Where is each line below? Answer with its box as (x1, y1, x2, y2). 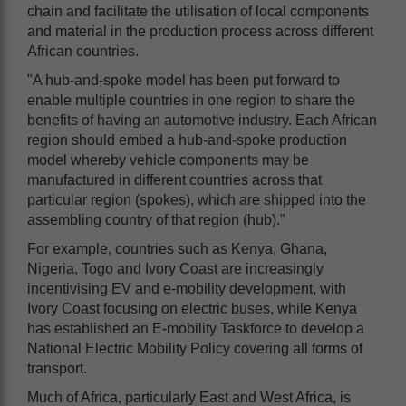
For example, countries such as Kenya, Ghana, (27, 240, 327, 256)
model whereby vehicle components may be (27, 151, 309, 168)
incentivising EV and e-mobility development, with (27, 280, 346, 296)
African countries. (27, 43, 142, 59)
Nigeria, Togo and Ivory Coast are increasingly (27, 260, 324, 276)
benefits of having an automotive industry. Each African (27, 111, 377, 128)
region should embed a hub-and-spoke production (27, 131, 347, 148)
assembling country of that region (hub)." (27, 211, 293, 227)
